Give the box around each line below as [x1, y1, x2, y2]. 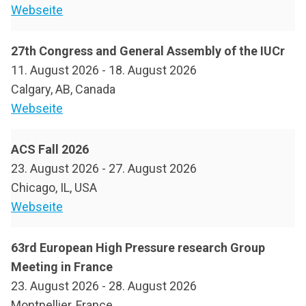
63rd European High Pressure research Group [11, 240, 265, 255]
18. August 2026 [109, 63, 197, 78]
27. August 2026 [109, 161, 197, 176]
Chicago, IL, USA [11, 180, 97, 195]
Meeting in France [11, 260, 113, 275]
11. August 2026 [11, 63, 99, 78]
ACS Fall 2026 [11, 142, 89, 157]
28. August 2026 [109, 279, 197, 294]
